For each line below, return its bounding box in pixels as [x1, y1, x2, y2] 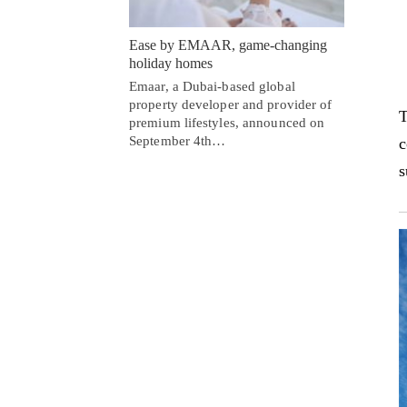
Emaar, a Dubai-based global [129, 78, 295, 94]
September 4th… [129, 133, 226, 148]
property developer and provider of [129, 96, 333, 112]
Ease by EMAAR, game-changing [129, 36, 327, 53]
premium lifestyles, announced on [129, 114, 325, 130]
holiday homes [129, 55, 213, 71]
